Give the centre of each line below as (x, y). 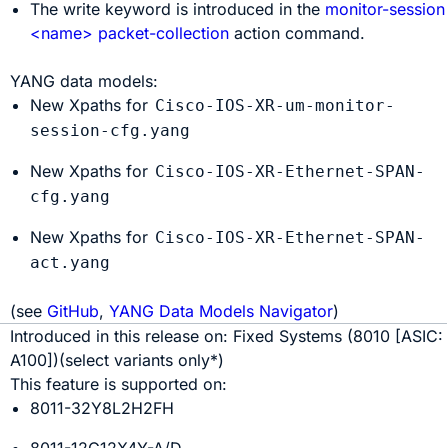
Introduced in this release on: (122, 336)
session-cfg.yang (110, 130)
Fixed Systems (290, 336)
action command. (300, 33)
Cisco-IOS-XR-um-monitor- (275, 105)
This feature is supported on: (119, 384)
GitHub (73, 311)
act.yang (70, 262)
